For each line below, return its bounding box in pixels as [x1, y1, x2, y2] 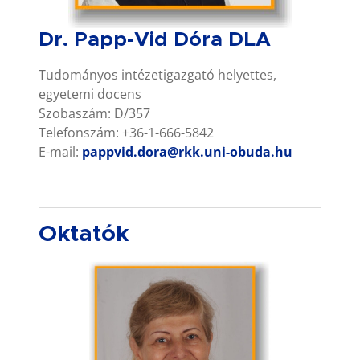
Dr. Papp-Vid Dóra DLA [39, 29, 271, 50]
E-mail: [39, 142, 82, 161]
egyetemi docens [39, 84, 141, 103]
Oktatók [39, 222, 129, 246]
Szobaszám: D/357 [39, 104, 150, 122]
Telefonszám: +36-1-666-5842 [39, 123, 214, 141]
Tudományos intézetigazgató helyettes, [39, 65, 276, 84]
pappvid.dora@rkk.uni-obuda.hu [82, 142, 292, 161]
